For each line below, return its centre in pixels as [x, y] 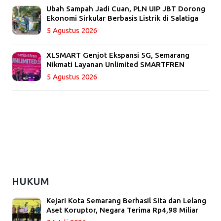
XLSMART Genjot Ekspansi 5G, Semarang [118, 55]
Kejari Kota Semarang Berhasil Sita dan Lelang [126, 201]
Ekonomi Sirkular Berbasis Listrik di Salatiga [122, 18]
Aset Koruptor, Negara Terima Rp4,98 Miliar [122, 210]
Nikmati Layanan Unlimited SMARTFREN [115, 65]
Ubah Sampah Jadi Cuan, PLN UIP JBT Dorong [126, 9]
